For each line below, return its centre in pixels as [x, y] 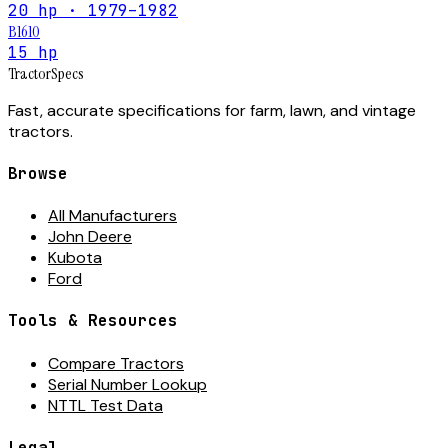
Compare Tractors [116, 363]
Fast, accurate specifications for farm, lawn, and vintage [212, 110]
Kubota [75, 258]
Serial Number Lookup [127, 384]
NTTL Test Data [105, 405]
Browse [38, 173]
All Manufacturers [112, 216]
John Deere [90, 237]
